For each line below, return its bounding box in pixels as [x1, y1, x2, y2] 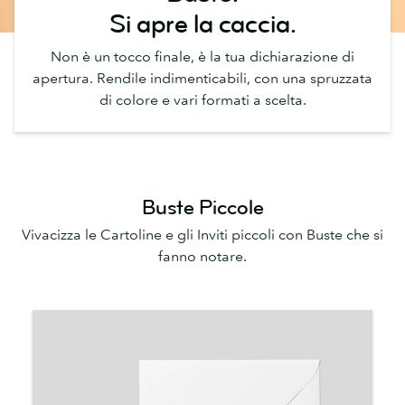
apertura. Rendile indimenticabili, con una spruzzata [33, 68, 372, 87]
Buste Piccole [141, 193, 264, 221]
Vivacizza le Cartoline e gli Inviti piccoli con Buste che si [22, 225, 383, 244]
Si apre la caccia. [108, 8, 297, 41]
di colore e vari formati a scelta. [99, 89, 306, 108]
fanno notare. [158, 247, 247, 266]
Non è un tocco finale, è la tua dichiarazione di [51, 46, 354, 65]
